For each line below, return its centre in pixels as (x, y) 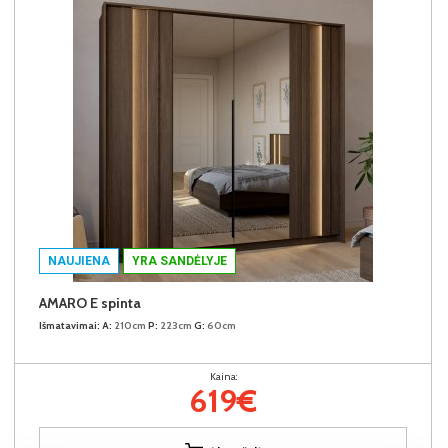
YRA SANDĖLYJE (179, 260)
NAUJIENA (79, 260)
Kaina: (223, 376)
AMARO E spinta (90, 302)
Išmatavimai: (69, 325)
